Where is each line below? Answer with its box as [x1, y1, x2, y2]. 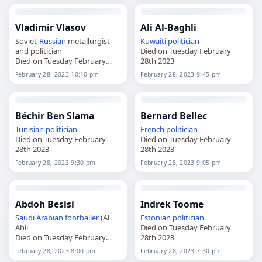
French [140, 124, 165, 135]
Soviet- [15, 36, 39, 47]
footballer [64, 212, 99, 223]
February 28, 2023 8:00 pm [15, 247, 96, 256]
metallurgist [65, 36, 110, 47]
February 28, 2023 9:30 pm [15, 158, 96, 167]
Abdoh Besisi [15, 197, 74, 211]
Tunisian [15, 124, 44, 135]
